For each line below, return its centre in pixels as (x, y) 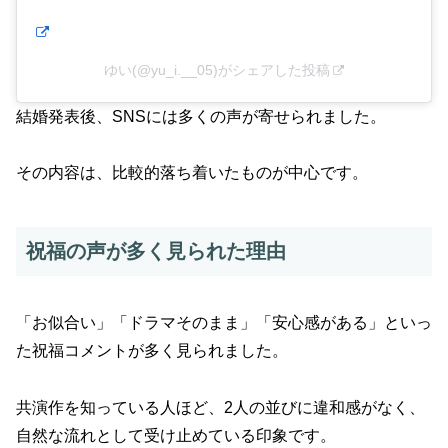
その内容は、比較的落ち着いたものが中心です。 (192, 173)
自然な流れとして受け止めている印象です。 (176, 435)
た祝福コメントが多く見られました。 (152, 350)
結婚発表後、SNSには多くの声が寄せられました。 (201, 116)
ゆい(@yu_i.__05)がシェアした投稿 (217, 69)
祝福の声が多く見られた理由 (156, 251)
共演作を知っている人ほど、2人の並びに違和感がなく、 (220, 407)
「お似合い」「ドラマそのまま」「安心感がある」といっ (224, 322)
